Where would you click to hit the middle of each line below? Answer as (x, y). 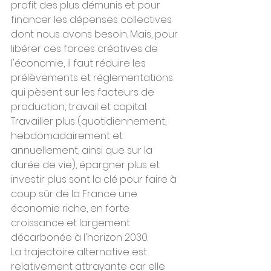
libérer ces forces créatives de (86, 49)
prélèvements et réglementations (93, 78)
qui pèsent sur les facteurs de (84, 92)
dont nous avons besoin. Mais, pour (96, 34)
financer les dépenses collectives (93, 20)
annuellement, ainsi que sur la (83, 150)
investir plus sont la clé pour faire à (95, 179)
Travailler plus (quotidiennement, (90, 121)
